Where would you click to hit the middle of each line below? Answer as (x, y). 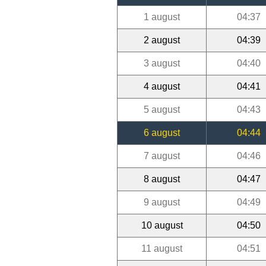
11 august (162, 248)
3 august (162, 63)
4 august (162, 86)
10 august (162, 225)
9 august (162, 202)
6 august (162, 132)
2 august (162, 40)
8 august (162, 179)
